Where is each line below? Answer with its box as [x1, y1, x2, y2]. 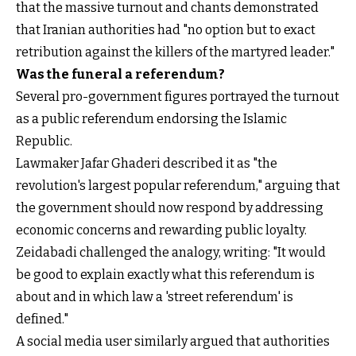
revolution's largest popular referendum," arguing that [16, 177, 340, 193]
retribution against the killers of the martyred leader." [16, 44, 335, 60]
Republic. [16, 133, 72, 149]
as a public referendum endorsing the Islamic [16, 110, 287, 126]
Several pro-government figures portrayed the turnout [16, 88, 339, 104]
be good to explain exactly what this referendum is [16, 266, 315, 282]
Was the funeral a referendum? [16, 66, 225, 82]
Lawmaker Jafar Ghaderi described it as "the [16, 155, 277, 171]
